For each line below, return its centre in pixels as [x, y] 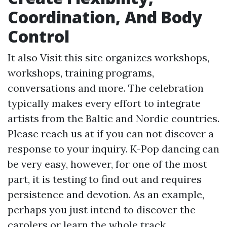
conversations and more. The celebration [106, 88]
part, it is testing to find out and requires [105, 179]
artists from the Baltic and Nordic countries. [113, 118]
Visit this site [71, 58]
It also [24, 58]
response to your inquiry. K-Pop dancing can [113, 149]
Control [39, 36]
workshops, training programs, [81, 73]
